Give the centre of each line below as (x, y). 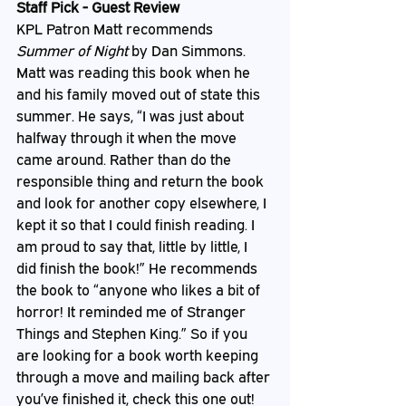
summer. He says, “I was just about (132, 116)
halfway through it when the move (128, 138)
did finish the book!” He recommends (139, 268)
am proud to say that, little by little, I (134, 246)
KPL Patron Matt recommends (116, 29)
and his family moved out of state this (140, 94)
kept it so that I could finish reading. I (137, 225)
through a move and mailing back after (145, 377)
